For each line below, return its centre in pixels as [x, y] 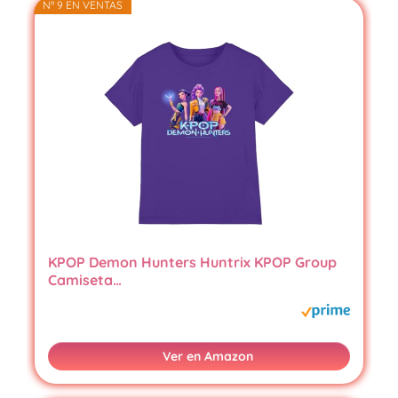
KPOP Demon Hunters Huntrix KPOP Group [192, 263]
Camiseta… [84, 280]
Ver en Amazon [208, 357]
